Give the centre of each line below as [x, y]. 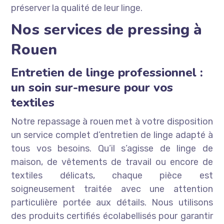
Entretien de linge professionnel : [107, 73]
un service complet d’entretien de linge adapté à [112, 135]
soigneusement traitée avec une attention [112, 189]
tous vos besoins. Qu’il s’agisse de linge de [112, 149]
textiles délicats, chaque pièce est [112, 176]
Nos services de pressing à [107, 30]
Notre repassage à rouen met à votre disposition [112, 122]
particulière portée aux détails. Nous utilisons [112, 203]
